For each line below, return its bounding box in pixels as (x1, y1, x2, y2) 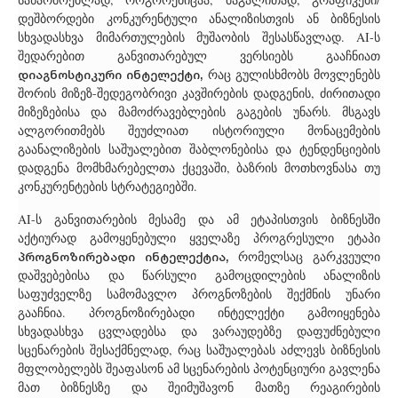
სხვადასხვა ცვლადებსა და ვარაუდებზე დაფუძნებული (18, 322, 380, 340)
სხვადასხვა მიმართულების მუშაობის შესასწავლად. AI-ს (18, 28, 380, 46)
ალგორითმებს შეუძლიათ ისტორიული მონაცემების (18, 122, 380, 139)
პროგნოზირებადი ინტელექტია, (18, 247, 229, 266)
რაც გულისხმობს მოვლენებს (203, 66, 380, 84)
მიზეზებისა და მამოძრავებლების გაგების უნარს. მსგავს (18, 103, 380, 121)
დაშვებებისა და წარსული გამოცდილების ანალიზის (18, 267, 380, 284)
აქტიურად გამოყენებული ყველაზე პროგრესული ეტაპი (18, 229, 380, 247)
